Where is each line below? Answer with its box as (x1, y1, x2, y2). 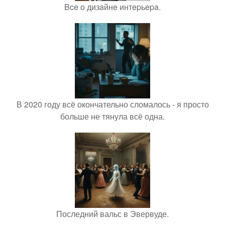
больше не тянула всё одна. (60, 110, 165, 122)
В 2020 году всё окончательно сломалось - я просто (16, 98, 209, 110)
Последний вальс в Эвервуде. (56, 207, 169, 219)
